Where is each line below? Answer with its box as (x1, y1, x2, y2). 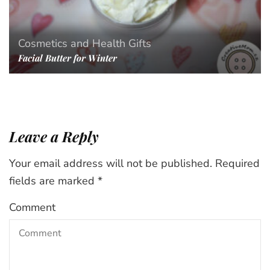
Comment (9, 199, 55, 215)
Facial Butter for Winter (18, 51, 117, 64)
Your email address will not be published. (9, 155, 212, 171)
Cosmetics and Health (18, 36, 125, 51)
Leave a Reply (9, 126, 99, 146)
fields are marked (9, 173, 98, 188)
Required (215, 155, 260, 171)
